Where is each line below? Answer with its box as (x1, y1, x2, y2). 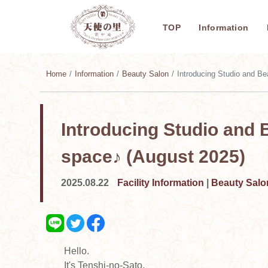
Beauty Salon (122, 69, 169, 78)
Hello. (64, 245, 89, 256)
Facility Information (117, 177, 204, 188)
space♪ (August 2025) (61, 146, 245, 166)
